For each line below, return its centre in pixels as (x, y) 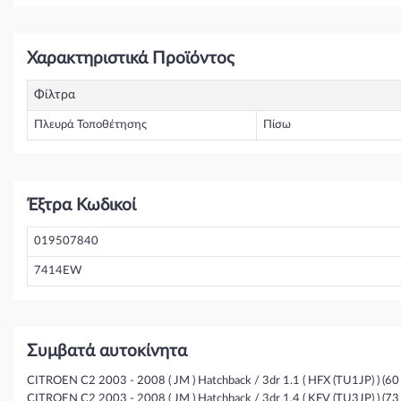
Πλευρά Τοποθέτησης (90, 125)
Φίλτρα (55, 95)
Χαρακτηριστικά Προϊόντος (131, 59)
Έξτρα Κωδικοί (81, 206)
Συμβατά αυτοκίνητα (107, 352)
